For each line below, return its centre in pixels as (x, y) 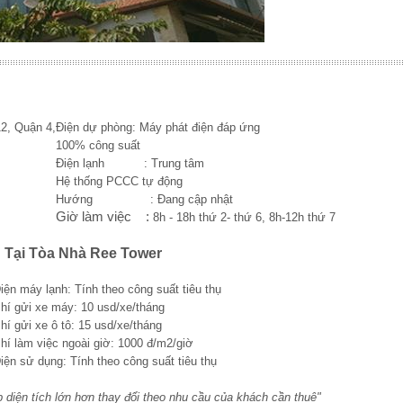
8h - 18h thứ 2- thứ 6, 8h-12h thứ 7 (244, 217)
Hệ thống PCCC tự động (119, 181)
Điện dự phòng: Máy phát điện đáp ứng (158, 127)
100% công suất (98, 145)
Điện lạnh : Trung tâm (130, 163)
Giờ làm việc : (104, 216)
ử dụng (45, 361)
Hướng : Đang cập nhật (144, 199)
